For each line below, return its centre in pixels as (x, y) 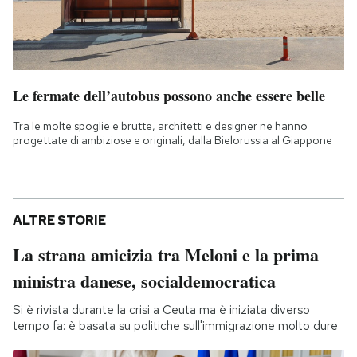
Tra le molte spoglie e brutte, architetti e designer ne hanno (160, 126)
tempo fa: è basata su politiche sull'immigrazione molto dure (175, 326)
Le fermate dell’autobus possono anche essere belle (169, 96)
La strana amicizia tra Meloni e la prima (166, 255)
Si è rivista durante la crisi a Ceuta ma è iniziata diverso (161, 310)
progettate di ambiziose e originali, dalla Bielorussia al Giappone (173, 141)
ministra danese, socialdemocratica (144, 281)
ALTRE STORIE (59, 221)
